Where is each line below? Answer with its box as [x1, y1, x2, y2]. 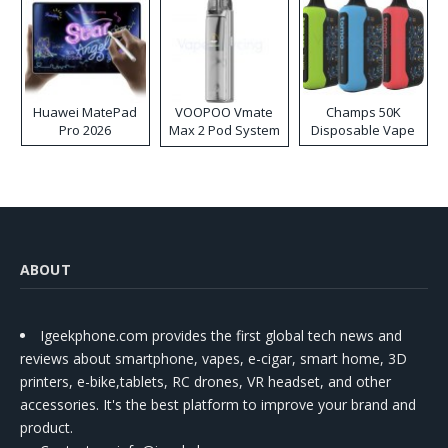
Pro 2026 [59, 120, 112, 139]
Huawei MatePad [33, 102, 138, 121]
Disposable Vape [311, 120, 416, 139]
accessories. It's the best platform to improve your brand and [20, 394, 416, 414]
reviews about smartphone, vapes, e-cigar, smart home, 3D [20, 348, 407, 368]
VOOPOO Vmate [175, 102, 274, 121]
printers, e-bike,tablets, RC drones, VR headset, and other [20, 371, 391, 391]
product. [20, 417, 73, 437]
